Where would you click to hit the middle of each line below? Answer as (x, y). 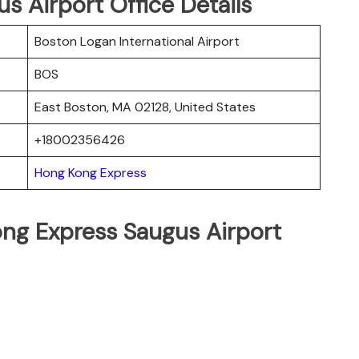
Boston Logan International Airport (137, 41)
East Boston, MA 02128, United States (145, 107)
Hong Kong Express (91, 172)
